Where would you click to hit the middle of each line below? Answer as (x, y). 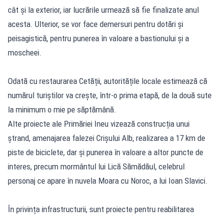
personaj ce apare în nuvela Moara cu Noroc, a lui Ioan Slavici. (108, 180)
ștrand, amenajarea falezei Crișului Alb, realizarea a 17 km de (107, 138)
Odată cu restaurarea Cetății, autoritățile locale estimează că (108, 81)
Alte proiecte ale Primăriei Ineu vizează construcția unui (99, 124)
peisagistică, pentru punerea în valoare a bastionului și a (98, 38)
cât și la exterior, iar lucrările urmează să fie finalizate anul (103, 10)
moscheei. (25, 52)
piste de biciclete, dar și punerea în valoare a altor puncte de (106, 152)
